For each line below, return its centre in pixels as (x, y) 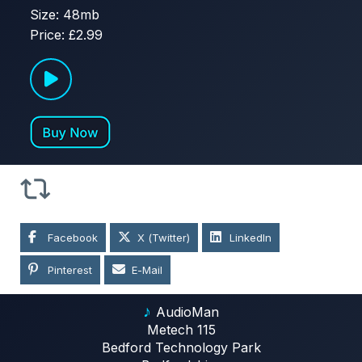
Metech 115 (181, 330)
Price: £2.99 (66, 35)
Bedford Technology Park (181, 348)
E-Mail (147, 270)
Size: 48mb (65, 15)
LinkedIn (250, 238)
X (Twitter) (164, 238)
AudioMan (187, 312)
